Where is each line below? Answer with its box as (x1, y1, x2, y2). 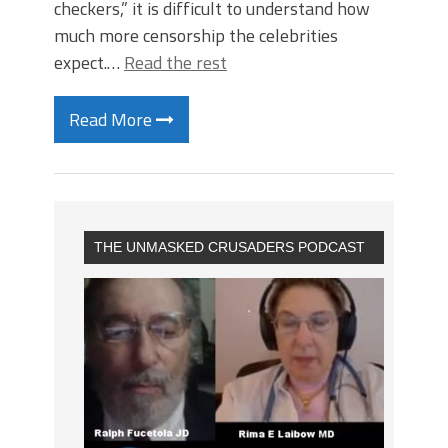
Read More (69, 106, 156, 133)
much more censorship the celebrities (54, 22, 338, 49)
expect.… (54, 49, 124, 76)
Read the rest (124, 49, 227, 76)
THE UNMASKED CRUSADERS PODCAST (94, 239, 365, 255)
